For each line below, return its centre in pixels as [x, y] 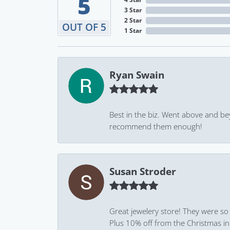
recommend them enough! [156, 126]
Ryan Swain [137, 75]
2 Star [133, 20]
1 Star [133, 31]
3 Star [133, 10]
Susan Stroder [143, 171]
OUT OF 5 [84, 27]
